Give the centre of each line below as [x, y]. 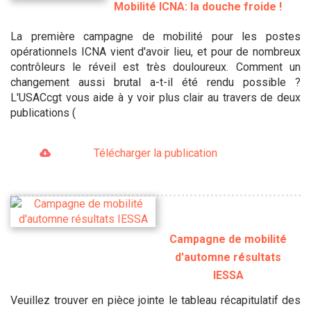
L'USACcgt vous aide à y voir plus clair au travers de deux [155, 98]
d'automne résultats [228, 257]
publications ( [43, 113]
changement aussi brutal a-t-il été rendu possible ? [155, 83]
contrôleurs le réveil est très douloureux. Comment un [155, 67]
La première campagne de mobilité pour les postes [155, 37]
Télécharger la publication [155, 153]
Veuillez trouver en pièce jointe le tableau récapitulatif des [155, 300]
